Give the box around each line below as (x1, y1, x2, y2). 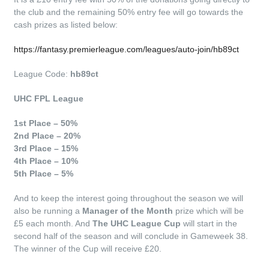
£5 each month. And (14, 219, 93, 228)
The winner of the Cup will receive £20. (14, 244, 162, 253)
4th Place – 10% (14, 156, 79, 166)
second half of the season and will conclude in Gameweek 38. (14, 231, 249, 241)
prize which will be (175, 206, 244, 216)
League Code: (14, 69, 71, 79)
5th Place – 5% (14, 169, 76, 178)
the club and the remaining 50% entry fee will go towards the (14, 7, 244, 17)
